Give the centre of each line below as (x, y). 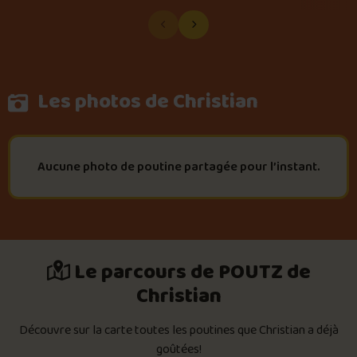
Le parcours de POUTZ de (190, 273)
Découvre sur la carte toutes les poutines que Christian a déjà (178, 331)
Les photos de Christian (145, 102)
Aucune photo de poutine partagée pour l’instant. (178, 167)
